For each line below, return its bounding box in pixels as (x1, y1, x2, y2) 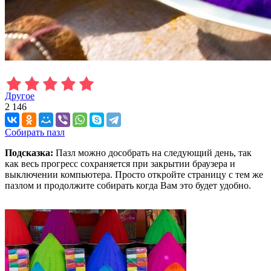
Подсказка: (5, 147, 53, 158)
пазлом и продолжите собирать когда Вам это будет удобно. (5, 180, 251, 191)
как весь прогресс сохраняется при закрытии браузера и (5, 158, 235, 169)
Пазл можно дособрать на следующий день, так (53, 147, 252, 158)
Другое (5, 90, 34, 101)
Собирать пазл (5, 126, 65, 137)
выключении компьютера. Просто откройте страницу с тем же (5, 169, 263, 180)
